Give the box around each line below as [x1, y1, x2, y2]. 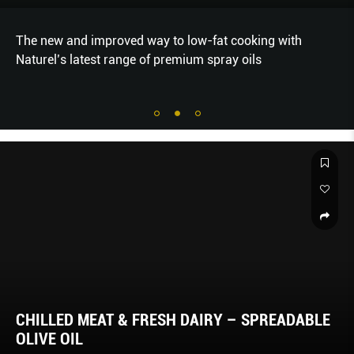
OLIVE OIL [16, 330, 83, 349]
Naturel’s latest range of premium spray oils [16, 52, 262, 68]
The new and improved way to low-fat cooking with [16, 33, 302, 49]
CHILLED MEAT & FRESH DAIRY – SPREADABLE [16, 311, 330, 330]
